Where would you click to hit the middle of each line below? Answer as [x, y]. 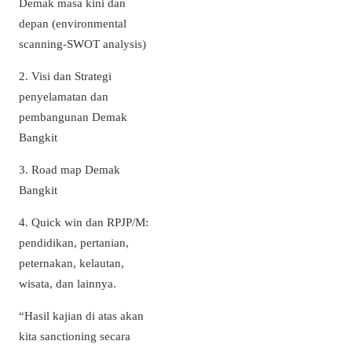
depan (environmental [73, 23]
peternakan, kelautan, [71, 263]
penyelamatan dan [64, 96]
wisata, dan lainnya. [68, 284]
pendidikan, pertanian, [74, 243]
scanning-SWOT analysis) [82, 43]
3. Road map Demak [70, 169]
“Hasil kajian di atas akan [81, 316]
